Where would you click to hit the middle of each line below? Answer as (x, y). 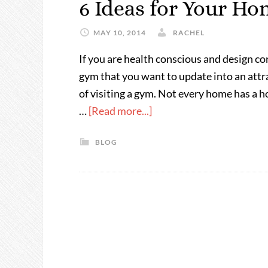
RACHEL (189, 33)
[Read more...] (120, 111)
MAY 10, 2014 (120, 33)
